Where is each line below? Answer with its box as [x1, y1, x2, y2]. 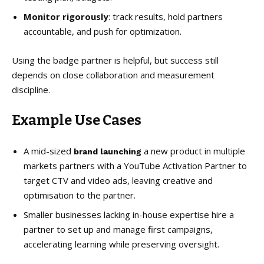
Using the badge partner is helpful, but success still [12, 54, 219, 66]
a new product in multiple [141, 144, 245, 157]
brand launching [74, 146, 141, 156]
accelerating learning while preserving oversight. [24, 237, 219, 250]
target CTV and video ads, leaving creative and [24, 174, 213, 186]
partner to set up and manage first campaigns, [24, 223, 213, 235]
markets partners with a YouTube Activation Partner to [24, 159, 247, 171]
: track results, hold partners [108, 10, 223, 22]
